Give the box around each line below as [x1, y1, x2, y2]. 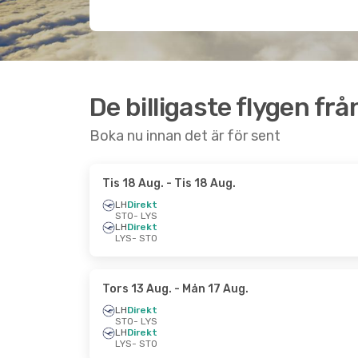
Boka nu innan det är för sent [89, 127, 280, 145]
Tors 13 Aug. [102, 282, 172, 296]
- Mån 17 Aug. [172, 282, 249, 296]
